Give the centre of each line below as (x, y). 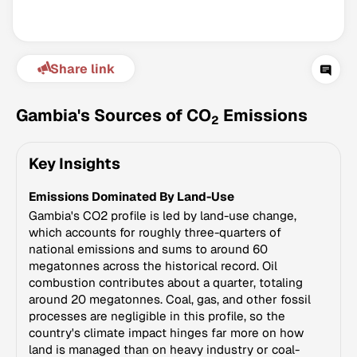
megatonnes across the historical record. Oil (153, 266)
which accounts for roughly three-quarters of (155, 232)
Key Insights (75, 164)
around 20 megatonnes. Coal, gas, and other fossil (170, 299)
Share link (82, 69)
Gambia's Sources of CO (114, 115)
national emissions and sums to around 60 (148, 249)
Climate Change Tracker (175, 183)
